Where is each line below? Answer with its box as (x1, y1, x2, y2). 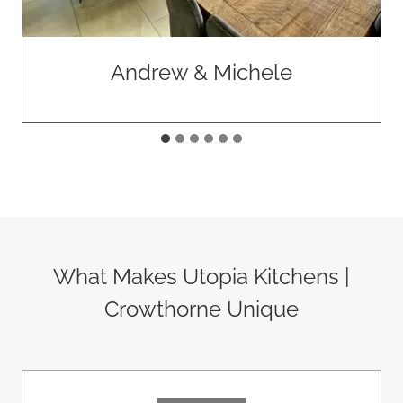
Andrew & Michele (111, 58, 292, 85)
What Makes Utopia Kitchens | (53, 263, 350, 290)
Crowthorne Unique (104, 295, 299, 322)
